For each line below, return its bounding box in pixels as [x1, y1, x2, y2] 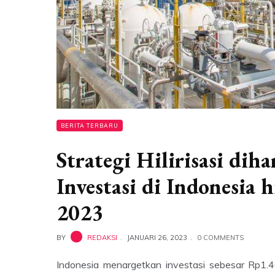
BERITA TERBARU [61, 122, 118, 129]
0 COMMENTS [197, 233, 244, 242]
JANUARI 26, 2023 [127, 233, 187, 242]
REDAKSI [87, 233, 117, 242]
